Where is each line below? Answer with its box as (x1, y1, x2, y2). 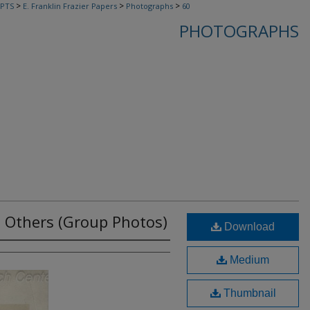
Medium (227, 253, 269, 266)
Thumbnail (220, 286, 276, 299)
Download (221, 220, 275, 232)
